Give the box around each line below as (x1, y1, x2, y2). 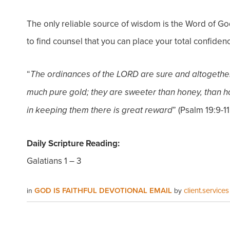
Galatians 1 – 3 (27, 155, 81, 167)
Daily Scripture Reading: (27, 137, 120, 149)
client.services (184, 185, 229, 196)
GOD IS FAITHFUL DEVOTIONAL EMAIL (34, 185, 174, 196)
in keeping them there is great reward (27, 105, 172, 116)
